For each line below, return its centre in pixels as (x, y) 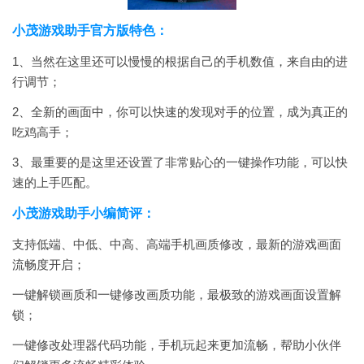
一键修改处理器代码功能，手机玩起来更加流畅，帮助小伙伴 (177, 345)
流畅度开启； (49, 264)
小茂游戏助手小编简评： (84, 213)
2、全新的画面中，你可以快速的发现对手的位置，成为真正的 (180, 112)
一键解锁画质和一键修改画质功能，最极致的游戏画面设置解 (177, 295)
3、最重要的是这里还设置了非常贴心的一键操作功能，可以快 (180, 162)
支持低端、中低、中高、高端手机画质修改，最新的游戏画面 (177, 244)
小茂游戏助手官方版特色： (90, 30)
